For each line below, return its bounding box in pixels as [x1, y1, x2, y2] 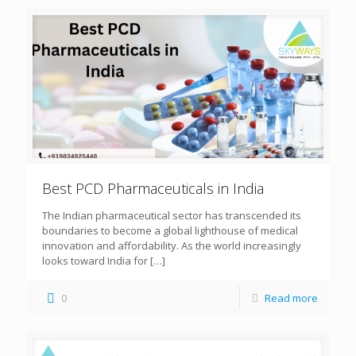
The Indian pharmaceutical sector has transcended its [42, 208, 301, 223]
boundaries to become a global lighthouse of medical [42, 223, 298, 238]
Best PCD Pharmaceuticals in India [42, 179, 264, 199]
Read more [265, 291, 318, 306]
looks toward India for [42, 253, 148, 269]
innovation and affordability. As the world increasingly [42, 238, 301, 253]
